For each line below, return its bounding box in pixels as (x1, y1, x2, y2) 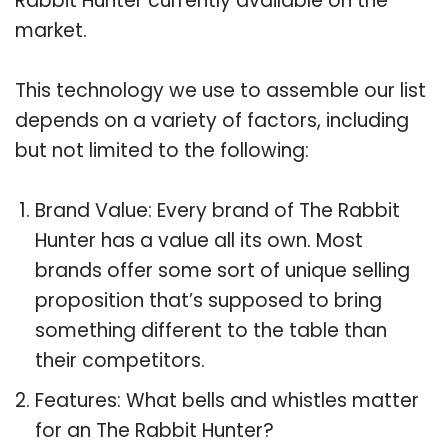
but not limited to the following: (15, 136, 309, 164)
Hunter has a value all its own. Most (35, 226, 363, 254)
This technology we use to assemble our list (15, 76, 426, 104)
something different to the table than (35, 316, 387, 344)
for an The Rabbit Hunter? (35, 416, 274, 444)
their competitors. (35, 346, 205, 374)
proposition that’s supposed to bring (35, 286, 382, 314)
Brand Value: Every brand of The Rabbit (35, 196, 400, 224)
